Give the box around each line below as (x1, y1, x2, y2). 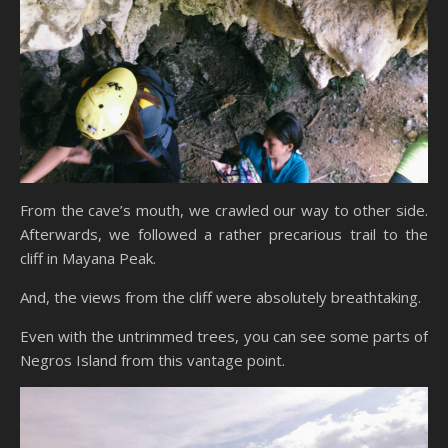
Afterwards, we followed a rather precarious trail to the (20, 223, 428, 244)
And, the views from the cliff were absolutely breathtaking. (20, 286, 421, 307)
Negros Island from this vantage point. (20, 349, 285, 370)
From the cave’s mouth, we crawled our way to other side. (20, 199, 428, 220)
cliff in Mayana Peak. (20, 247, 156, 268)
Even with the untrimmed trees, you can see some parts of (20, 325, 428, 346)
